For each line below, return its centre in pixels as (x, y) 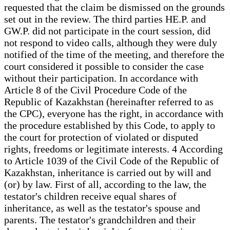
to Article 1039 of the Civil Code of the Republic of (112, 160)
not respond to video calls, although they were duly (111, 42)
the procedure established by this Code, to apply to (110, 125)
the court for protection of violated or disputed (101, 137)
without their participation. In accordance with (101, 78)
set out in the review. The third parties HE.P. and (105, 19)
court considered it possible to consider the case (104, 66)
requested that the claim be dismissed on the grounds (114, 7)
